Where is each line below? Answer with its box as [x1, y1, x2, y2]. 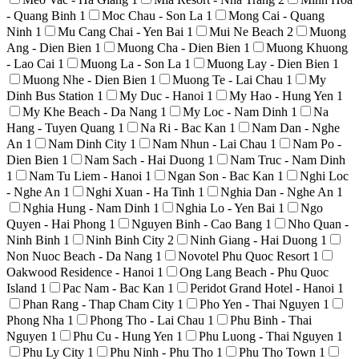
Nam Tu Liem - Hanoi [29, 168, 145, 183]
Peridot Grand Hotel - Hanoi [190, 280, 337, 295]
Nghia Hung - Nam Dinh [22, 200, 153, 215]
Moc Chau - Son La [102, 8, 206, 22]
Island [6, 280, 40, 295]
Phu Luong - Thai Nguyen [199, 329, 337, 343]
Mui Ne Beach [209, 24, 287, 38]
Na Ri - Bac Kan [140, 120, 229, 135]
